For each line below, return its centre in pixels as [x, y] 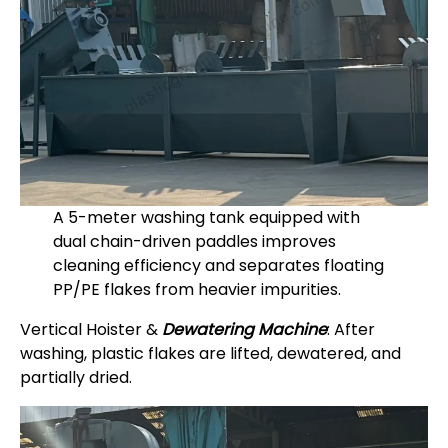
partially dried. [76, 378]
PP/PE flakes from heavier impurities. [196, 290]
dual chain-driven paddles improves [194, 242]
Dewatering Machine [244, 330]
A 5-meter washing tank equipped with [206, 218]
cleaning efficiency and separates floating [218, 266]
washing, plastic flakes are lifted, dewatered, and [210, 354]
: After [351, 330]
